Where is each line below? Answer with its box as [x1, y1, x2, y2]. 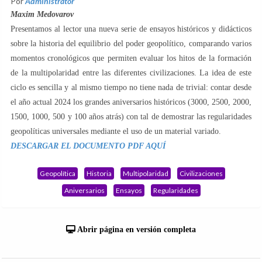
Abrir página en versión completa [75, 225, 196, 235]
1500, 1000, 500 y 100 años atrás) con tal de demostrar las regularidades [11, 112, 251, 122]
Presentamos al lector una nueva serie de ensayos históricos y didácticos [11, 25, 251, 34]
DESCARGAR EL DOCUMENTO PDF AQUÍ [11, 142, 166, 151]
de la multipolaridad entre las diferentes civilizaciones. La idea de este [11, 68, 251, 78]
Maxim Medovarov [11, 10, 74, 19]
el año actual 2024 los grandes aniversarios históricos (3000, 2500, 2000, [11, 98, 251, 107]
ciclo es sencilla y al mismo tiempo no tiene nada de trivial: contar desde [11, 83, 251, 92]
